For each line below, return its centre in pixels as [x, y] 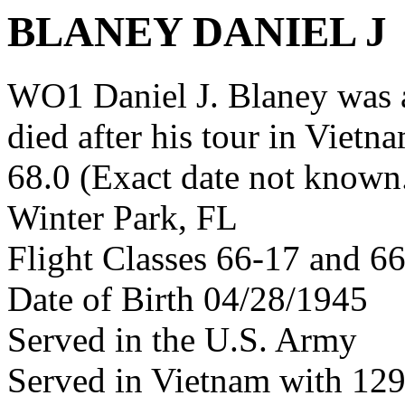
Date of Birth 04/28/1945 [188, 299]
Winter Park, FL [122, 218]
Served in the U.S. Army [182, 340]
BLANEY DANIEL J [197, 32]
